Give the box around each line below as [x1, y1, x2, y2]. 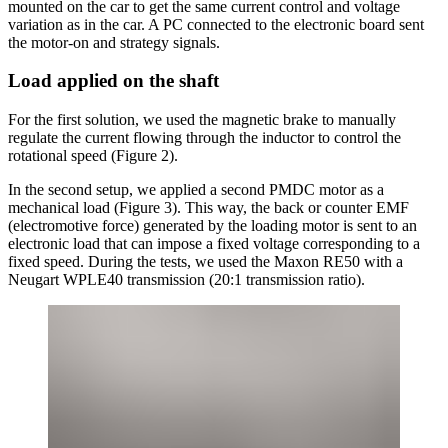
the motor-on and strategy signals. [8, 33, 220, 51]
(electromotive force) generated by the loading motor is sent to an [8, 217, 417, 235]
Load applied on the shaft [8, 70, 219, 92]
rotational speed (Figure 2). [8, 147, 178, 165]
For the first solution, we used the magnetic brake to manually [8, 111, 396, 129]
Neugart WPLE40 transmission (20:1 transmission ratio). [8, 271, 365, 289]
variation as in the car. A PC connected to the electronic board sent [8, 15, 424, 33]
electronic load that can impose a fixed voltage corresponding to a [8, 235, 420, 253]
